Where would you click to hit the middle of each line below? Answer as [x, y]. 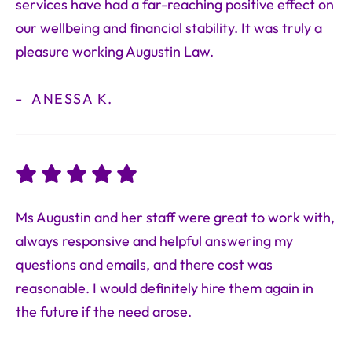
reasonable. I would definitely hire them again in [165, 289]
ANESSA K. [70, 99]
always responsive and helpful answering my [154, 242]
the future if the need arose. [104, 312]
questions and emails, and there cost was [144, 265]
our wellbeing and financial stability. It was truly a [169, 29]
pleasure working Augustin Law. [115, 52]
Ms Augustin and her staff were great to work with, [175, 218]
